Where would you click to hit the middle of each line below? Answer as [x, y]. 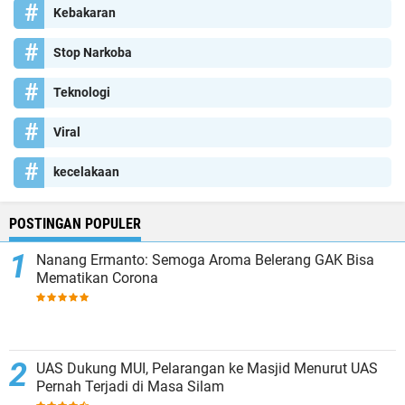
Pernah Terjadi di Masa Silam [130, 387]
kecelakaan [86, 172]
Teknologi [82, 93]
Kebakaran [85, 13]
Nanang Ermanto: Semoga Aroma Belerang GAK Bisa [205, 260]
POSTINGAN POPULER [75, 224]
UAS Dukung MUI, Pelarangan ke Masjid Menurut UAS [207, 369]
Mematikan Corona [97, 278]
